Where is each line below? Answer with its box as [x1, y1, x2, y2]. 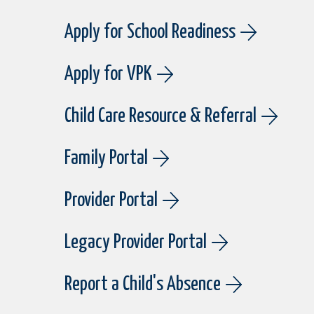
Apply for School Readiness [64, 22, 235, 42]
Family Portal [64, 148, 148, 168]
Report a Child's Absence [64, 274, 221, 294]
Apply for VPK [64, 64, 152, 84]
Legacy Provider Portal [64, 232, 207, 252]
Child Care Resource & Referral [64, 106, 257, 126]
